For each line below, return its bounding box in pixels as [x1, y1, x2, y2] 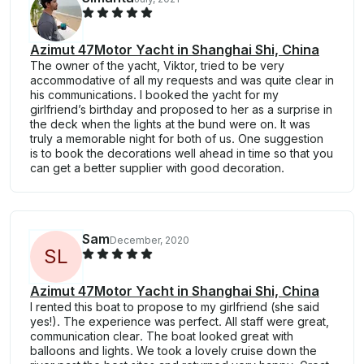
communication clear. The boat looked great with [30, 329, 293, 344]
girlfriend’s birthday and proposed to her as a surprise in [30, 102, 332, 117]
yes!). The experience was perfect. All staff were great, [30, 314, 329, 329]
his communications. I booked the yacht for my [30, 88, 279, 102]
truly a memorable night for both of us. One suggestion [30, 132, 323, 146]
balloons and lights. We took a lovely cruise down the [30, 344, 317, 358]
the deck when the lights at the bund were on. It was [30, 117, 310, 132]
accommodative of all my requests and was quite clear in [30, 73, 334, 88]
